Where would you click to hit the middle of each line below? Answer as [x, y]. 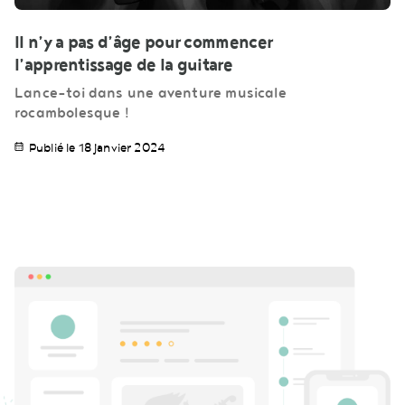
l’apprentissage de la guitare [123, 66]
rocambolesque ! [72, 113]
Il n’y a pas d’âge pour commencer [144, 43]
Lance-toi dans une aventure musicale [151, 94]
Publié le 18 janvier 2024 [97, 148]
